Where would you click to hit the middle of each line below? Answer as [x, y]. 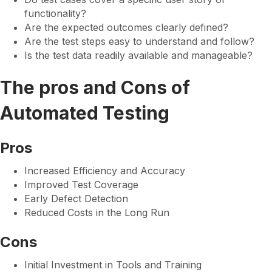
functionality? [55, 13]
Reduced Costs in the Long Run [97, 212]
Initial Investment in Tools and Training [113, 265]
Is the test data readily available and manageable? [138, 55]
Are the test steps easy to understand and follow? [139, 41]
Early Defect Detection [76, 199]
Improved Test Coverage [81, 185]
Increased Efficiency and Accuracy [105, 171]
